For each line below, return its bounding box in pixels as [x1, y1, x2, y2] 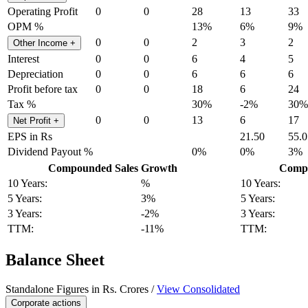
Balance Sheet [5, 250, 104, 269]
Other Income [13, 37, 70, 48]
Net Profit [13, 115, 54, 126]
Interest [8, 52, 39, 65]
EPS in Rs [8, 130, 52, 142]
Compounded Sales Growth [48, 162, 177, 174]
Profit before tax [8, 82, 78, 95]
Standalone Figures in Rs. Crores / [5, 283, 157, 295]
